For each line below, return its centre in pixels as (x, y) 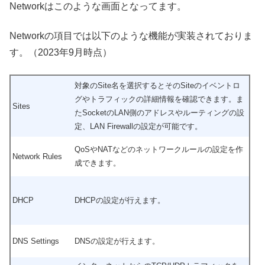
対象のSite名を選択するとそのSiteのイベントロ (157, 85)
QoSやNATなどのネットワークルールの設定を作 (159, 149)
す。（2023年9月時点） (61, 53)
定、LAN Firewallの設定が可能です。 (138, 126)
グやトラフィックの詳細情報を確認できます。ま (159, 99)
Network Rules (37, 156)
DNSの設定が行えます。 (117, 241)
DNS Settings (36, 241)
